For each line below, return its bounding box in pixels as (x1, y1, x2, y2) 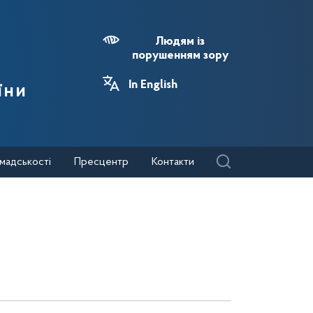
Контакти (152, 156, 194, 168)
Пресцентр (74, 156, 129, 168)
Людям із (155, 36, 205, 48)
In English (129, 79, 177, 92)
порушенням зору (131, 50, 228, 62)
